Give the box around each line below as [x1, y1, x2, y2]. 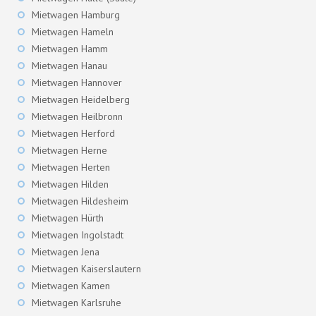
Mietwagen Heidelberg [32, 93, 130, 107]
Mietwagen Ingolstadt [32, 229, 123, 242]
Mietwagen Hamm [32, 42, 108, 56]
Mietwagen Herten [32, 161, 110, 174]
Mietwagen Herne [32, 144, 107, 157]
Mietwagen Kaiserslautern [32, 262, 141, 276]
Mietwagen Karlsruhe [32, 296, 121, 310]
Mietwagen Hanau [32, 59, 107, 73]
